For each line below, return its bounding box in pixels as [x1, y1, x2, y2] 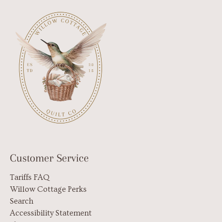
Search [10, 196, 34, 206]
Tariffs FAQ [10, 172, 50, 182]
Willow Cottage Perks [10, 184, 87, 194]
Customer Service [10, 151, 89, 164]
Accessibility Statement [10, 208, 92, 218]
